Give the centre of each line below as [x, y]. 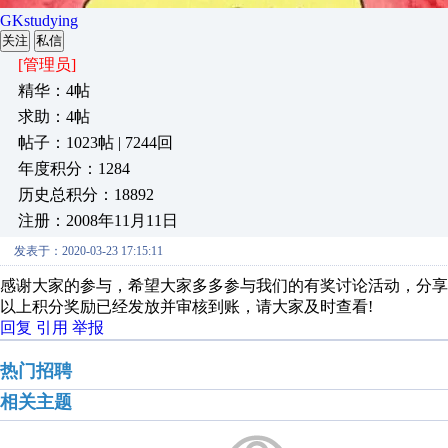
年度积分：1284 [74, 168]
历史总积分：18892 [86, 194]
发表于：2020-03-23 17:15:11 [88, 251]
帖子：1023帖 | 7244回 [95, 142]
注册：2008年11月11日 [98, 220]
